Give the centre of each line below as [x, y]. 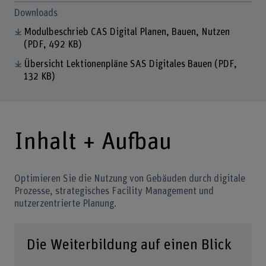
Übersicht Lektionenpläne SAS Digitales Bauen [119, 64]
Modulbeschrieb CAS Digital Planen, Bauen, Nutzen [126, 32]
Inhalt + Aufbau [93, 142]
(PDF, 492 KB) [53, 45]
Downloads [36, 13]
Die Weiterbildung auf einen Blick [129, 245]
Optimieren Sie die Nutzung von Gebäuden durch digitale [129, 179]
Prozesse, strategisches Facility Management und [114, 191]
